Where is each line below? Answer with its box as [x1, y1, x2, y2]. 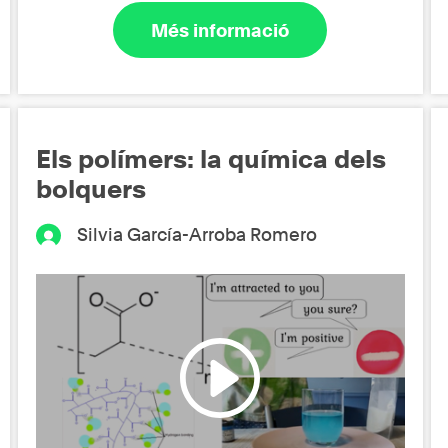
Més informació [151, 19, 290, 41]
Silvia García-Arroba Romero [76, 224, 317, 246]
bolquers [36, 174, 147, 205]
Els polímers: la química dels [36, 144, 387, 175]
